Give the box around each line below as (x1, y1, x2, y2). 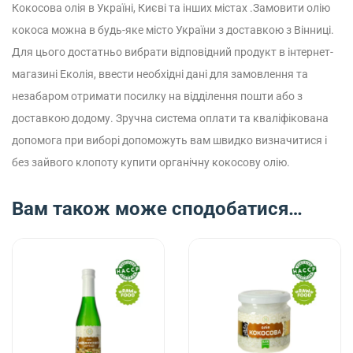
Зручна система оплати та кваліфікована (113, 112, 329, 124)
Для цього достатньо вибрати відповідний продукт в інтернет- (12, 46, 333, 58)
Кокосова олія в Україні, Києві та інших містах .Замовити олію (12, 2, 330, 14)
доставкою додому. (12, 112, 113, 124)
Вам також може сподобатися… (12, 198, 303, 220)
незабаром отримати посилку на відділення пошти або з (12, 90, 303, 102)
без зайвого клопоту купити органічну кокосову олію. (12, 156, 290, 169)
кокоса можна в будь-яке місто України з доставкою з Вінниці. (12, 24, 334, 36)
